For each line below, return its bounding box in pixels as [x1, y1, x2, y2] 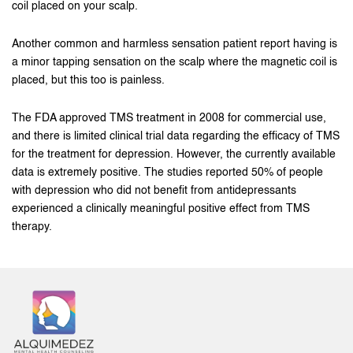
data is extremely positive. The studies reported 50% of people [12, 167, 323, 178]
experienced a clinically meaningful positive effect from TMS [12, 203, 310, 214]
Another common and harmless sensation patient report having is [12, 39, 337, 50]
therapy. [12, 221, 52, 232]
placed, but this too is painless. [12, 75, 165, 86]
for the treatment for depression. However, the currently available [12, 149, 336, 160]
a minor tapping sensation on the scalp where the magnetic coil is [12, 57, 337, 68]
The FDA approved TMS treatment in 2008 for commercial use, [12, 113, 326, 124]
